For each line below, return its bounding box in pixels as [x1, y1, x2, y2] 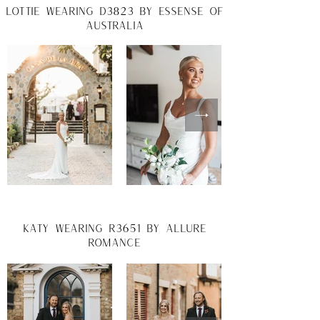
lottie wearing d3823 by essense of [5, 4, 224, 17]
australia [85, 19, 144, 31]
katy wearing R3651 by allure [22, 221, 206, 234]
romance [88, 236, 141, 249]
